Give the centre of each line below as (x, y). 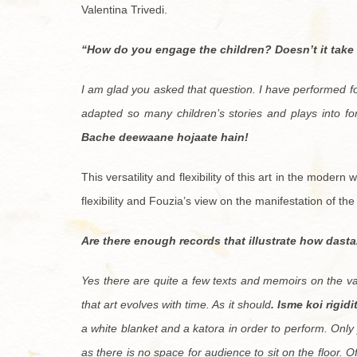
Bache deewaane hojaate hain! (165, 137)
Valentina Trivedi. (124, 10)
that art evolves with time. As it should (176, 305)
